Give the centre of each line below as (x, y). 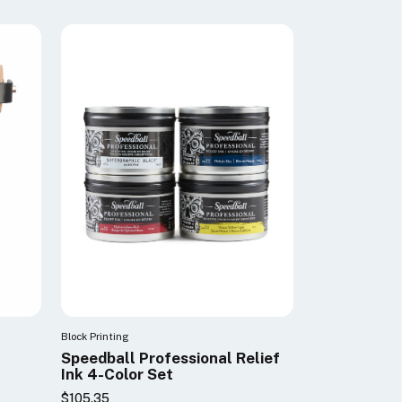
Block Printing (95, 337)
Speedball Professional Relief (171, 358)
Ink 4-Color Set (118, 374)
